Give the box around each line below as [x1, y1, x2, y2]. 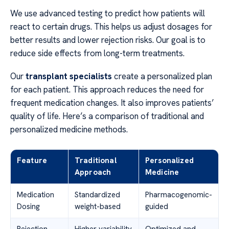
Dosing [17, 201, 40, 212]
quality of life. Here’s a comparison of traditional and [10, 110, 204, 122]
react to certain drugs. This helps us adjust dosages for [10, 21, 212, 33]
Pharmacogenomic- [145, 189, 212, 200]
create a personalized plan [112, 70, 212, 82]
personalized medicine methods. [10, 123, 128, 135]
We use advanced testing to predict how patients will [10, 8, 205, 19]
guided [145, 201, 168, 212]
